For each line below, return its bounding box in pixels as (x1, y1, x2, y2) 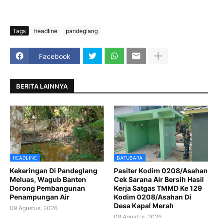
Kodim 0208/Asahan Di (114, 193, 191, 201)
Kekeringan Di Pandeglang (10, 166, 97, 175)
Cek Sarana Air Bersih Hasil (114, 175, 204, 184)
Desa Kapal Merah (114, 201, 174, 210)
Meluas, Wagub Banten (10, 175, 86, 184)
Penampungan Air (10, 193, 70, 201)
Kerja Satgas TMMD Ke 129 (114, 184, 202, 193)
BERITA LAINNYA (16, 82, 68, 90)
